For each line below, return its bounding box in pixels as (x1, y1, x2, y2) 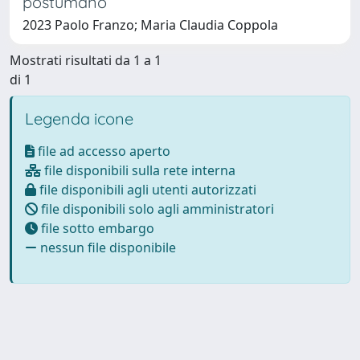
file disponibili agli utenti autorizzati (36, 180, 256, 198)
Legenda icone (25, 108, 133, 129)
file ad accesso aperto (35, 141, 170, 160)
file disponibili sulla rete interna (41, 161, 235, 179)
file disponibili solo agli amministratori (38, 199, 274, 218)
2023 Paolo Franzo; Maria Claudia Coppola (22, 15, 278, 34)
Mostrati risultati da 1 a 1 (10, 51, 162, 69)
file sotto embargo (38, 219, 154, 237)
